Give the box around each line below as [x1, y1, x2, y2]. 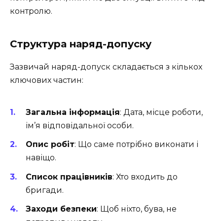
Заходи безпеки [26, 204, 97, 214]
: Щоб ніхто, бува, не [97, 204, 177, 214]
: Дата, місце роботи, [120, 108, 203, 117]
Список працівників [26, 172, 112, 182]
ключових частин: [10, 75, 83, 85]
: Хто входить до [112, 172, 178, 182]
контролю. [10, 6, 52, 16]
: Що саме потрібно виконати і [74, 140, 198, 149]
